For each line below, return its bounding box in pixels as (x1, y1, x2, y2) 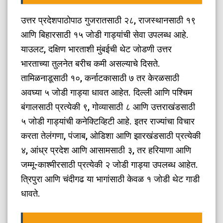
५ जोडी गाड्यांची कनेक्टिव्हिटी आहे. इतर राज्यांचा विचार (21, 115, 195, 126)
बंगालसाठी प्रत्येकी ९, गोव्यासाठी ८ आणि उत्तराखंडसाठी (21, 101, 196, 112)
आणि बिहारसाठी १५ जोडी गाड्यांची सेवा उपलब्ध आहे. (21, 29, 189, 40)
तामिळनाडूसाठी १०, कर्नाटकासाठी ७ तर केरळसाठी (21, 72, 180, 83)
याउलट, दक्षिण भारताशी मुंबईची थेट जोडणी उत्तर (21, 43, 172, 54)
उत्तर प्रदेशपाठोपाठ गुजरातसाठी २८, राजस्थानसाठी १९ (21, 14, 196, 25)
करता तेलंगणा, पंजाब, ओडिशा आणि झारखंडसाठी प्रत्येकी (21, 130, 201, 141)
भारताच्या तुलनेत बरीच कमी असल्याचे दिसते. (21, 58, 161, 69)
